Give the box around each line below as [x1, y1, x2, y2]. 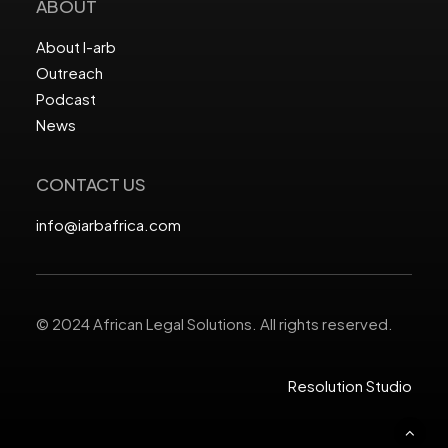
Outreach [36, 63, 103, 82]
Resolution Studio [288, 376, 412, 395]
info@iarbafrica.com [36, 215, 181, 234]
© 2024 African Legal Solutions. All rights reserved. [36, 314, 393, 333]
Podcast [36, 89, 96, 108]
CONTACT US [36, 173, 146, 195]
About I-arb [36, 37, 116, 56]
